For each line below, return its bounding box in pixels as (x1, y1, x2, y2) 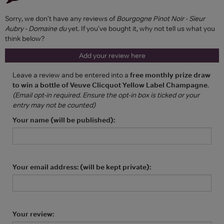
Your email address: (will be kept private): (12, 162, 151, 171)
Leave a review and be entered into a (12, 70, 130, 79)
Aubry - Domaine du (5, 23, 66, 33)
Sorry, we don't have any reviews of (5, 13, 116, 23)
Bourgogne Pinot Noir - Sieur (116, 13, 205, 23)
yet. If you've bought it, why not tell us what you (66, 23, 215, 33)
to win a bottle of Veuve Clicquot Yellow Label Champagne (12, 80, 207, 89)
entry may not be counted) (12, 100, 95, 109)
